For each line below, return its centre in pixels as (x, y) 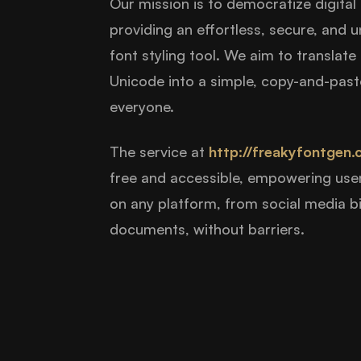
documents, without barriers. (207, 228)
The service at (159, 151)
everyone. (142, 106)
